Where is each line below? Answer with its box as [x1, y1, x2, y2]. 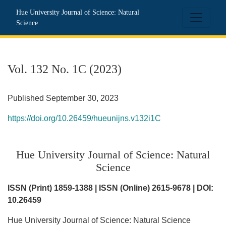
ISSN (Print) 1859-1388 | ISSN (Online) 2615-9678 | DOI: [8, 184, 213, 192]
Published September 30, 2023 [8, 94, 119, 102]
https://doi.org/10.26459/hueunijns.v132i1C [8, 114, 161, 123]
